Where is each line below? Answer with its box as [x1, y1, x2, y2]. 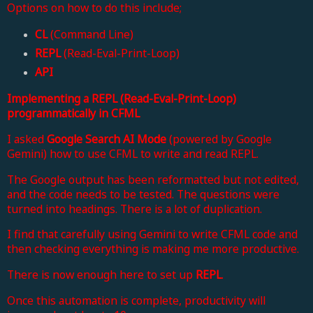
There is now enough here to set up [7, 267, 196, 283]
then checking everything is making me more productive [7, 241, 297, 257]
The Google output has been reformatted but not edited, [7, 171, 299, 187]
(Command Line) [47, 27, 133, 43]
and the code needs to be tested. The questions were [7, 186, 279, 202]
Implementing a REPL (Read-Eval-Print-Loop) [7, 90, 236, 106]
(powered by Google [166, 131, 272, 147]
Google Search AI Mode [47, 131, 166, 147]
